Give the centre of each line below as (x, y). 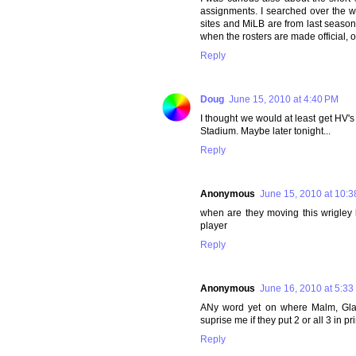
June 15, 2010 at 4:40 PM (284, 99)
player (214, 225)
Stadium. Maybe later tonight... (265, 131)
